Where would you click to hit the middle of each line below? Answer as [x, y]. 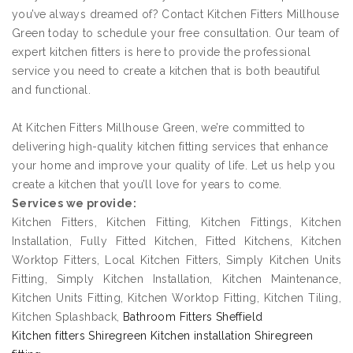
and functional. [52, 90]
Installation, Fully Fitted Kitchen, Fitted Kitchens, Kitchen [176, 242]
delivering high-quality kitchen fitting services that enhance [170, 147]
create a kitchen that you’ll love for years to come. [147, 185]
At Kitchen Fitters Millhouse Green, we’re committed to [159, 128]
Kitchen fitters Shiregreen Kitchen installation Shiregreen [163, 336]
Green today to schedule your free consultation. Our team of [176, 33]
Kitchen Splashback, [67, 317]
